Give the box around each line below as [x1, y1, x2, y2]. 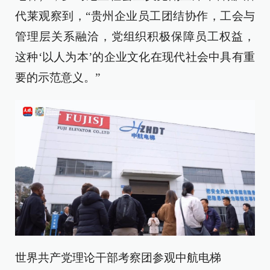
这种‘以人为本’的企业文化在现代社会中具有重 [15, 51, 255, 64]
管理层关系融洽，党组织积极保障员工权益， [15, 30, 255, 43]
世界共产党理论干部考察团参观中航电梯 [15, 251, 221, 264]
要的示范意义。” [15, 71, 100, 84]
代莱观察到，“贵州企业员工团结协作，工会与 [15, 10, 255, 23]
